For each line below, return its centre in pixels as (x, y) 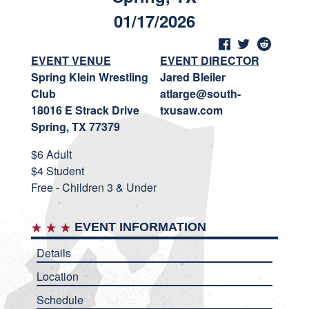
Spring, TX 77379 (75, 127)
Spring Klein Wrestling (89, 77)
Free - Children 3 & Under (93, 187)
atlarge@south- (200, 93)
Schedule (60, 300)
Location (57, 276)
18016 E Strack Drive (85, 110)
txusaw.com (191, 110)
